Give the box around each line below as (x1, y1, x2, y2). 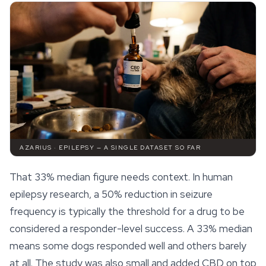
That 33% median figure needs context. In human (9, 170, 233, 184)
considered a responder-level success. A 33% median (9, 222, 252, 236)
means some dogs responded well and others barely (9, 239, 246, 253)
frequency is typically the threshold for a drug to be (9, 205, 245, 218)
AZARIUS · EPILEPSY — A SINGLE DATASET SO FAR (20, 144, 201, 152)
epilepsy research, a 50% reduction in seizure (9, 188, 213, 201)
